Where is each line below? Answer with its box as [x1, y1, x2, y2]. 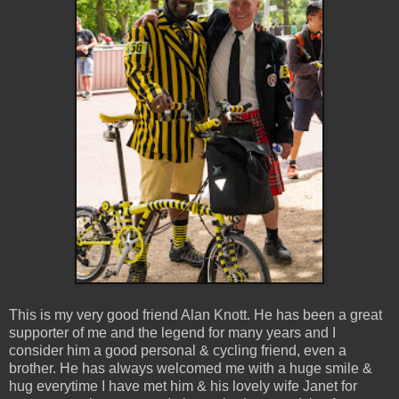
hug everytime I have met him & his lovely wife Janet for [9, 379, 357, 395]
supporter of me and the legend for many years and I [9, 325, 336, 341]
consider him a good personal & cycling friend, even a [9, 343, 346, 359]
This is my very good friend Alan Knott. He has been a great [9, 307, 382, 323]
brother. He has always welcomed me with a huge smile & [9, 361, 372, 377]
